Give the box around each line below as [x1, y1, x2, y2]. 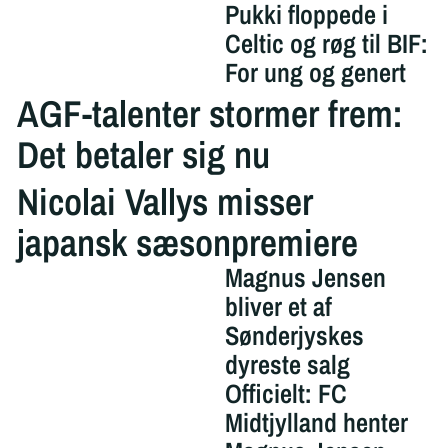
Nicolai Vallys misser [16, 175, 313, 227]
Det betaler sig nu [16, 128, 270, 180]
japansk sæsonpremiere [16, 216, 358, 268]
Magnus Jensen [224, 259, 386, 295]
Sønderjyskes [224, 317, 364, 353]
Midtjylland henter [224, 404, 408, 440]
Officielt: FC [224, 375, 347, 411]
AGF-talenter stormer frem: [16, 87, 403, 139]
